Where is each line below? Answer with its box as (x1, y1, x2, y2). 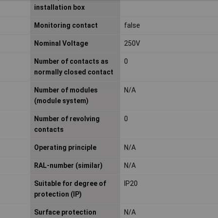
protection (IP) (34, 190, 82, 199)
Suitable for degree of (34, 180, 106, 188)
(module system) (34, 97, 89, 105)
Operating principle (34, 144, 96, 152)
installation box (34, 3, 85, 12)
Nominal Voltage (34, 39, 88, 48)
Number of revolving (34, 115, 100, 123)
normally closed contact (34, 68, 113, 76)
